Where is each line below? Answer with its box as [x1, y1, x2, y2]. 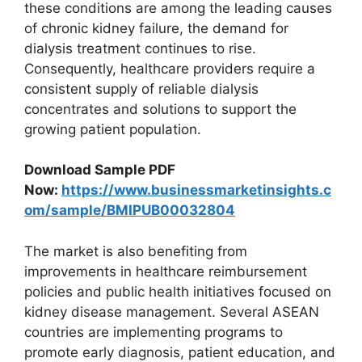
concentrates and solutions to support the [24, 100, 297, 117]
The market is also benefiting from [24, 242, 247, 259]
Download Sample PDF [24, 162, 175, 178]
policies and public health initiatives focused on [24, 283, 331, 300]
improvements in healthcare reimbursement [24, 263, 307, 280]
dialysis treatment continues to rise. [24, 40, 256, 57]
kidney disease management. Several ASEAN [24, 303, 319, 320]
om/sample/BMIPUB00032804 [24, 202, 235, 218]
